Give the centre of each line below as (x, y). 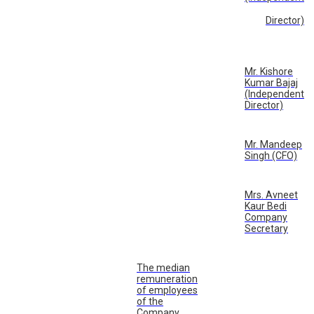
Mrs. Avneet (271, 195)
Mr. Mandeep (273, 145)
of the (150, 302)
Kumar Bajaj (271, 83)
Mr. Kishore (269, 72)
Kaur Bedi (266, 206)
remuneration (167, 279)
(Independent (274, 94)
